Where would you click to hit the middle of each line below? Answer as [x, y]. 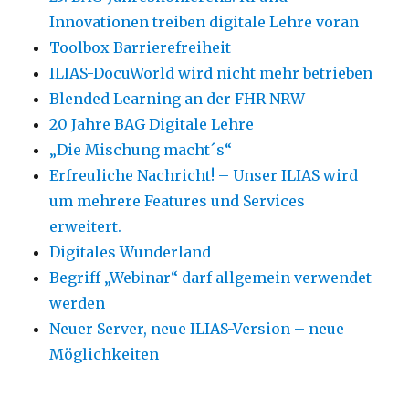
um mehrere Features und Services [178, 201]
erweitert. [86, 227]
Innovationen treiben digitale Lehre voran [204, 22]
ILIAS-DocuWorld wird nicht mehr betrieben [211, 73]
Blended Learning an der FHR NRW [178, 99]
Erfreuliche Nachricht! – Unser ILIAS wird [204, 176]
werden [78, 304]
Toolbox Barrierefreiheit [141, 48]
